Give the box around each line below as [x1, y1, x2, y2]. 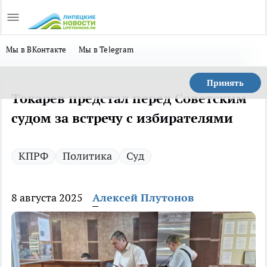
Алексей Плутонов [92, 191, 194, 204]
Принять [207, 77, 244, 88]
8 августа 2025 [11, 191, 83, 204]
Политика [63, 149, 112, 163]
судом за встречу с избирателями [11, 110, 233, 126]
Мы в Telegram [78, 44, 134, 55]
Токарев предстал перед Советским [11, 90, 247, 107]
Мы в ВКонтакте [6, 44, 67, 55]
